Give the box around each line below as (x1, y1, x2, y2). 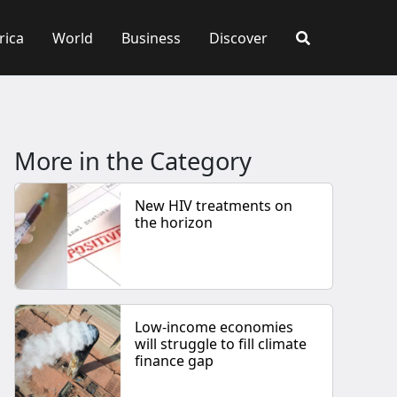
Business (121, 27, 181, 48)
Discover (209, 27, 268, 48)
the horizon (135, 213, 214, 233)
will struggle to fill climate (135, 334, 307, 354)
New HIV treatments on (135, 196, 293, 216)
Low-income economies (135, 317, 294, 338)
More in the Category (14, 144, 252, 178)
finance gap (135, 351, 214, 371)
